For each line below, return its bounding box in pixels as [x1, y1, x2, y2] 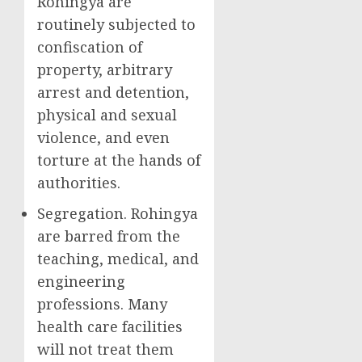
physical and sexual [37, 105, 177, 124]
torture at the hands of [37, 150, 200, 170]
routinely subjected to [37, 15, 196, 34]
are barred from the [37, 226, 180, 246]
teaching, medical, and [37, 249, 199, 268]
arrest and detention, [37, 82, 189, 102]
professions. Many [37, 294, 167, 314]
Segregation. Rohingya [37, 204, 198, 223]
